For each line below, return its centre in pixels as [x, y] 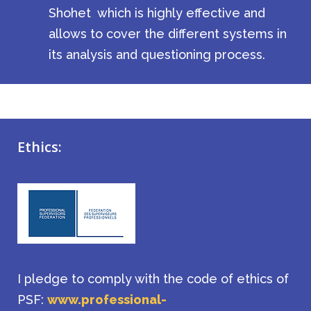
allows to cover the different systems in [168, 34]
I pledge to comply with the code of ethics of [153, 279]
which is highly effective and [181, 13]
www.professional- [107, 300]
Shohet [72, 13]
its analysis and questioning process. [157, 54]
